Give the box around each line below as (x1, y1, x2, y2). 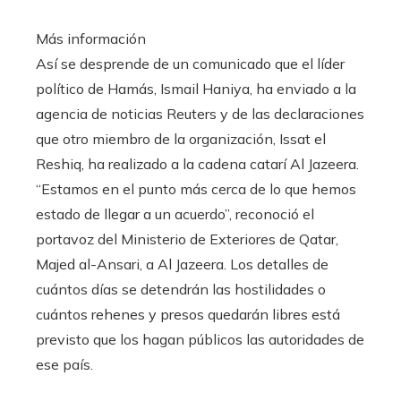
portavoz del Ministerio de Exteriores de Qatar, (36, 229, 338, 248)
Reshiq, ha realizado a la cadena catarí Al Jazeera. (36, 154, 359, 173)
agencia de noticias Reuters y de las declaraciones (36, 104, 364, 123)
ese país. (36, 354, 93, 373)
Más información (36, 29, 146, 47)
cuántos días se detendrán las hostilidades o (36, 279, 326, 298)
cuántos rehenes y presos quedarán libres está (36, 304, 340, 323)
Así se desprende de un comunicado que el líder (36, 54, 345, 73)
